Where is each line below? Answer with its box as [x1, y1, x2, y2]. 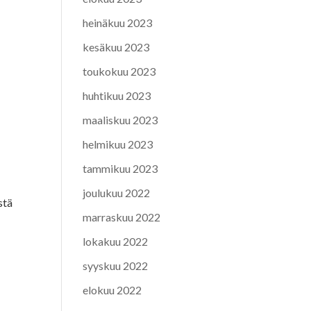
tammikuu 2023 [83, 161, 158, 175]
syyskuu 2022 [83, 258, 149, 272]
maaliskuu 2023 [83, 112, 158, 126]
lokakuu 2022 [83, 234, 149, 248]
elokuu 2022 [83, 283, 142, 296]
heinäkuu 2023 [83, 15, 153, 29]
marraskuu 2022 [83, 210, 161, 224]
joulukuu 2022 [83, 185, 151, 199]
